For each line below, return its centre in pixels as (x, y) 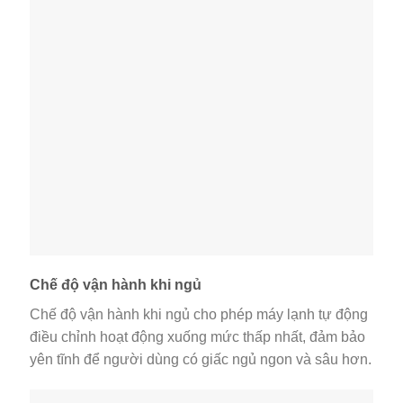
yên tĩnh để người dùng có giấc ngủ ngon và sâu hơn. (201, 360)
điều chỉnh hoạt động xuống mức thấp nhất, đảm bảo (197, 337)
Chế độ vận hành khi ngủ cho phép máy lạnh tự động (199, 315)
